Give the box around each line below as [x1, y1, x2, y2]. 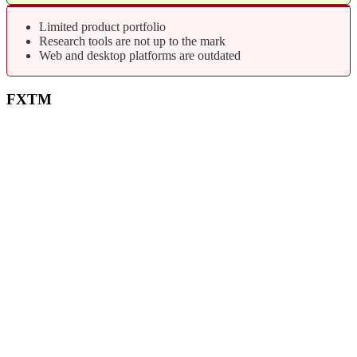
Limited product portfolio [39, 19, 166, 33]
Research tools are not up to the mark [39, 33, 226, 48]
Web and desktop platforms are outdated [39, 48, 241, 62]
